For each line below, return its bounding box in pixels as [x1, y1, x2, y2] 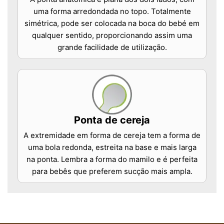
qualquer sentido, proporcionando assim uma [32, 30, 192, 40]
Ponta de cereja [74, 114, 150, 126]
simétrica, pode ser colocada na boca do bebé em [24, 18, 199, 28]
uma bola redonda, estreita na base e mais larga [27, 142, 196, 152]
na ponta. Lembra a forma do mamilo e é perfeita [26, 154, 197, 164]
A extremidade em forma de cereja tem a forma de [23, 130, 200, 140]
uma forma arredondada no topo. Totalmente [33, 6, 191, 16]
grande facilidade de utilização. [57, 42, 167, 52]
